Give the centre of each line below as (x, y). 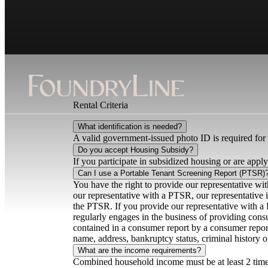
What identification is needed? (130, 127)
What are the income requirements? (139, 251)
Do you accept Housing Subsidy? (135, 150)
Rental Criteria (100, 105)
